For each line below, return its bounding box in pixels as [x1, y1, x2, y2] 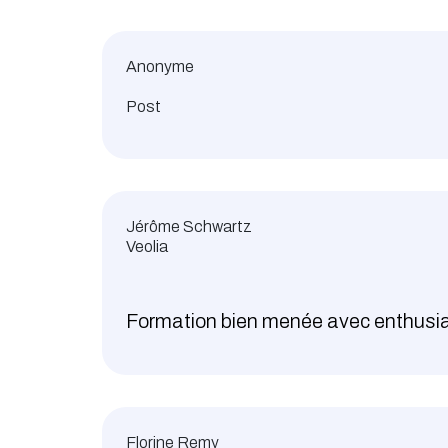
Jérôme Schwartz [126, 218, 252, 236]
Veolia [126, 238, 168, 256]
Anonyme [126, 58, 194, 76]
